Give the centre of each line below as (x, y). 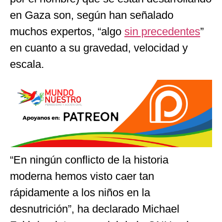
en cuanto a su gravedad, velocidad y (99, 48)
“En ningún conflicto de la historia (89, 160)
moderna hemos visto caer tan (82, 176)
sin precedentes (162, 32)
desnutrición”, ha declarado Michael (95, 209)
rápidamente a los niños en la (80, 192)
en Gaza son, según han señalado (92, 15)
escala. (27, 64)
